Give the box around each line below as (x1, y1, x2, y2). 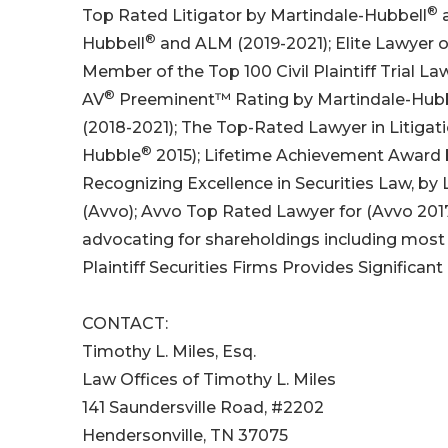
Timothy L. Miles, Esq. (82, 342, 256, 362)
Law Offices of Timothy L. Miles (82, 370, 336, 390)
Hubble (82, 146, 141, 166)
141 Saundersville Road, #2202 (82, 398, 324, 418)
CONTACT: (82, 314, 168, 334)
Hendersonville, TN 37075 (82, 426, 288, 446)
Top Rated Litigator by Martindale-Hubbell (82, 6, 427, 26)
